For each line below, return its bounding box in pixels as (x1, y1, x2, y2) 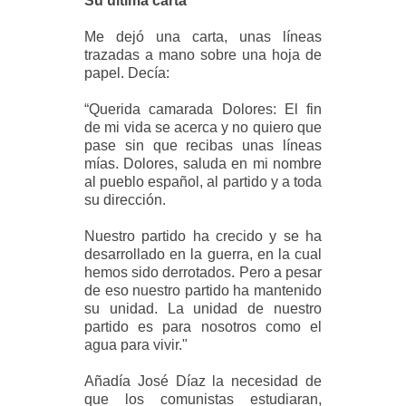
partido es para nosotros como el (84, 318, 322, 334)
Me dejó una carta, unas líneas (84, 28, 322, 44)
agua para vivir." (84, 336, 188, 353)
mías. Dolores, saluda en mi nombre (84, 155, 322, 171)
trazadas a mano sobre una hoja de (84, 46, 322, 63)
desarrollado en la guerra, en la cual (84, 246, 322, 262)
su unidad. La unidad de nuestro (84, 300, 322, 316)
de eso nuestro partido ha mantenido (84, 282, 322, 298)
